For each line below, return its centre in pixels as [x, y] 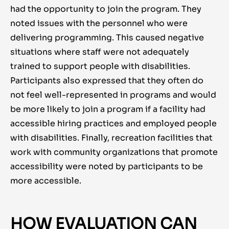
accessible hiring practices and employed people [113, 124]
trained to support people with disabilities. [100, 66]
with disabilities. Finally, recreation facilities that [111, 138]
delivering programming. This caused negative [107, 38]
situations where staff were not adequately [100, 52]
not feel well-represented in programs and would [113, 95]
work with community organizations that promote [114, 152]
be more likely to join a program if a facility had [108, 109]
